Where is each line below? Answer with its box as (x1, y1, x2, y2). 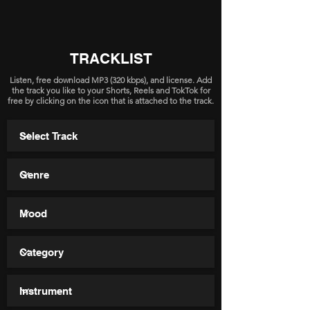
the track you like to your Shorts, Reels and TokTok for (11, 85, 210, 95)
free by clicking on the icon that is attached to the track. (8, 95, 214, 106)
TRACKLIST (69, 50, 152, 67)
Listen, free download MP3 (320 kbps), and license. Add (10, 75, 212, 85)
